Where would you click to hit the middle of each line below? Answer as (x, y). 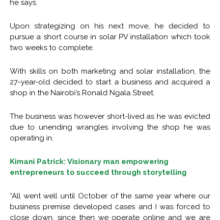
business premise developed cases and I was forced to (110, 206)
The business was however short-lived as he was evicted (110, 116)
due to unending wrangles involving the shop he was (110, 127)
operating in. (32, 138)
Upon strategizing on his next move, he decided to (110, 26)
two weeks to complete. (52, 47)
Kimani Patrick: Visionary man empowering (89, 161)
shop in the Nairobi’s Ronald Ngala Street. (82, 93)
